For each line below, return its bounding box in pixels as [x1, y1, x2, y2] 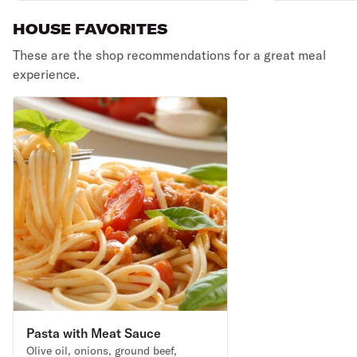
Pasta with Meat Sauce [26, 325, 161, 341]
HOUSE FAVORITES [13, 20, 167, 38]
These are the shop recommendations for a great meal [13, 47, 326, 63]
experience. [13, 66, 80, 82]
